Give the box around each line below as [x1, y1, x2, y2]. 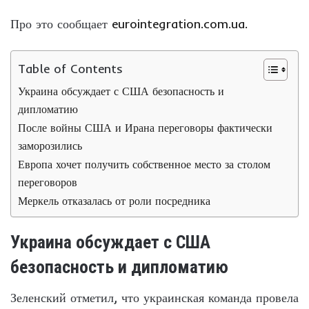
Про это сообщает [10, 15, 112, 32]
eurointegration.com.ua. [112, 15, 248, 32]
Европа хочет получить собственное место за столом [18, 157, 270, 171]
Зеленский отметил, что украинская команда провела [10, 289, 299, 306]
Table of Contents [18, 60, 123, 77]
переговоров [18, 175, 77, 189]
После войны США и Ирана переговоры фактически [18, 120, 272, 134]
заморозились [18, 138, 82, 152]
